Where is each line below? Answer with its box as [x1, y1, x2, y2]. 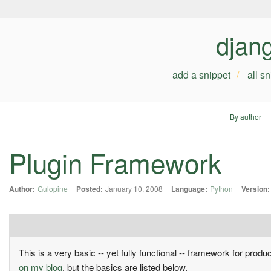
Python [210, 183, 233, 194]
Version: [241, 183, 270, 195]
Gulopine [38, 183, 68, 194]
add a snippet [172, 68, 230, 82]
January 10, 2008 [105, 183, 163, 194]
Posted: [76, 183, 103, 195]
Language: [171, 183, 207, 195]
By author [229, 111, 261, 122]
